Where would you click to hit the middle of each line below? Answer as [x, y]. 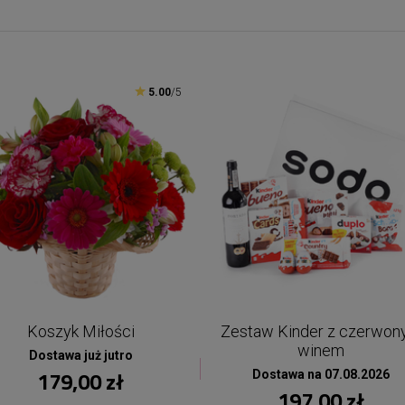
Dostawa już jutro [80, 355]
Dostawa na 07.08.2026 [321, 374]
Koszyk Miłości [80, 331]
